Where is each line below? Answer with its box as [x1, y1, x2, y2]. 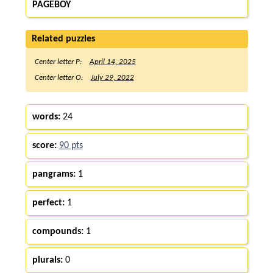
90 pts [58, 140, 83, 151]
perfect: [32, 197, 65, 208]
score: [32, 140, 57, 151]
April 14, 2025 [89, 57, 136, 66]
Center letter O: [34, 73, 85, 82]
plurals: [32, 255, 63, 265]
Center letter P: [34, 57, 83, 66]
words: [32, 112, 60, 122]
